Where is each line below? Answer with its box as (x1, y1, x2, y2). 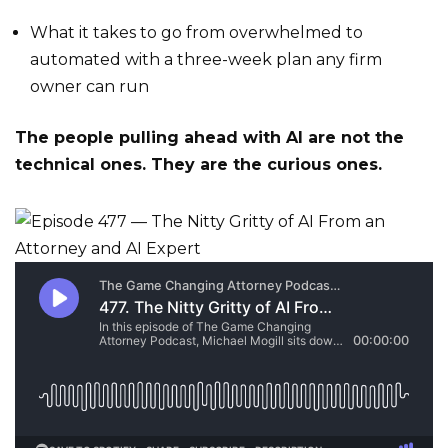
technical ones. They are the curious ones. (15, 155, 382, 174)
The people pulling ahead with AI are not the (15, 128, 404, 147)
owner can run (30, 77, 149, 96)
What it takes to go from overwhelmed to (30, 23, 363, 42)
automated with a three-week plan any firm (30, 50, 382, 69)
